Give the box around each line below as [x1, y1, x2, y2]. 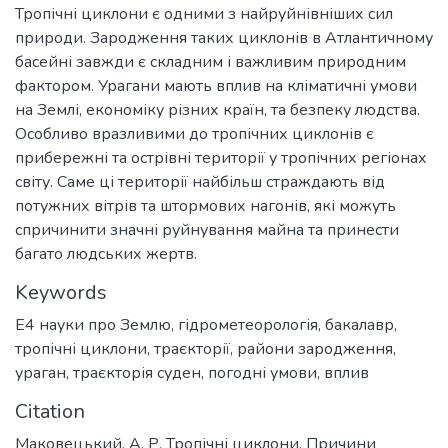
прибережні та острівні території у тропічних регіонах [15, 147, 427, 170]
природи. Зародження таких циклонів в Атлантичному [15, 27, 433, 50]
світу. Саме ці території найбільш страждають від [15, 171, 385, 194]
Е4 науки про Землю [15, 314, 171, 337]
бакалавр [325, 314, 394, 337]
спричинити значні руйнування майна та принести [15, 219, 399, 242]
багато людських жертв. [15, 243, 197, 266]
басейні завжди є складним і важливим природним [15, 51, 406, 74]
